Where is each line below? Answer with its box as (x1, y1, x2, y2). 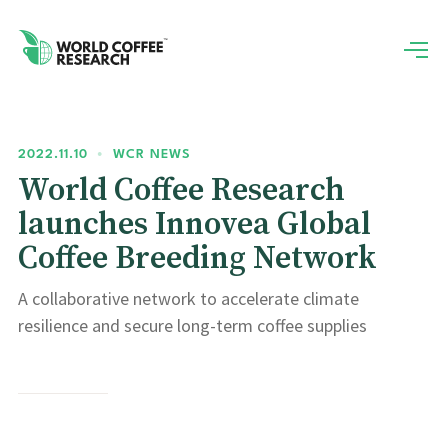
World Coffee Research (18, 171, 345, 211)
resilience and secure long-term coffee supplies (18, 314, 367, 337)
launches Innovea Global (18, 205, 371, 245)
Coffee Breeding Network (18, 239, 377, 279)
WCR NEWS (113, 148, 191, 161)
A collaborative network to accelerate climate (18, 287, 359, 310)
